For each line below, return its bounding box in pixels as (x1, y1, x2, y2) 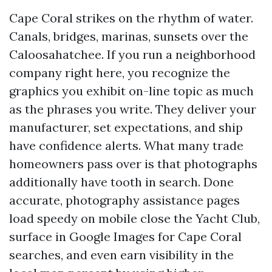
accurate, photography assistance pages (9, 192, 240, 208)
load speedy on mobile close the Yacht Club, (9, 211, 260, 226)
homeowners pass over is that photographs (9, 156, 257, 171)
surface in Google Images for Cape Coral (9, 229, 242, 244)
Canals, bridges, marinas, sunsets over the (9, 29, 248, 44)
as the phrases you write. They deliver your (9, 101, 256, 117)
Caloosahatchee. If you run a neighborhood (9, 47, 256, 62)
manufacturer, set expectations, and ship (9, 120, 243, 135)
